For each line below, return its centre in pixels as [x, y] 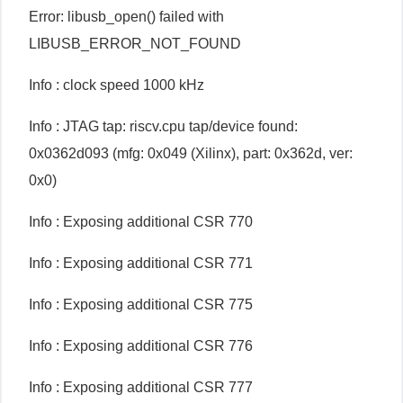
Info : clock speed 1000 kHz [116, 85]
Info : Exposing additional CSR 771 [141, 263]
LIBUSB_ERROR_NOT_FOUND [135, 44]
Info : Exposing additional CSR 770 [141, 222]
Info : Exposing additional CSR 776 [141, 346]
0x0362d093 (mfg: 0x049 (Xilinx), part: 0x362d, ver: [191, 153]
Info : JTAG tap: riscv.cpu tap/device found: [163, 126]
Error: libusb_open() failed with [126, 17]
